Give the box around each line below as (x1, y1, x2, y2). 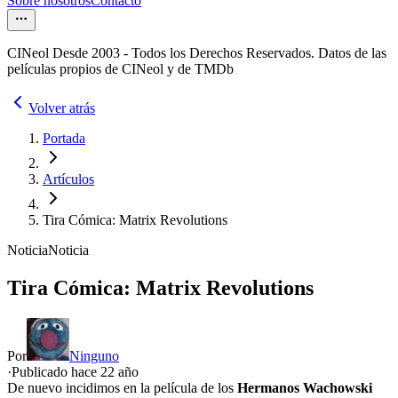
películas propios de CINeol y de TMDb (7, 61, 234, 77)
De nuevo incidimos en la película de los (7, 380, 237, 396)
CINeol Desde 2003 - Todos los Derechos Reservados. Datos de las (7, 45, 386, 61)
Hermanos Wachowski (237, 380, 372, 396)
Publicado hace (12, 364, 100, 380)
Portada (43, 131, 85, 147)
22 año (100, 364, 139, 380)
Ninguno (69, 348, 119, 364)
